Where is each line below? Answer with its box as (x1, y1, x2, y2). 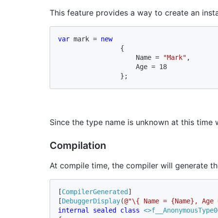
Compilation (50, 139, 106, 151)
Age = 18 (58, 62, 171, 71)
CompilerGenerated (62, 187, 128, 196)
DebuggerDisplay (62, 197, 120, 205)
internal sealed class (58, 206, 144, 214)
